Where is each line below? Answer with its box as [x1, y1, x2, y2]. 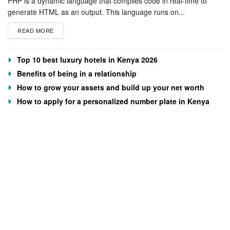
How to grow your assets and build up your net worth [17, 82, 204, 92]
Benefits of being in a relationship [17, 68, 137, 79]
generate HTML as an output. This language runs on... [8, 6, 185, 17]
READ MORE [17, 26, 54, 34]
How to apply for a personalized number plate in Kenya [17, 95, 209, 106]
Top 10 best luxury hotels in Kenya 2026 [17, 54, 158, 65]
